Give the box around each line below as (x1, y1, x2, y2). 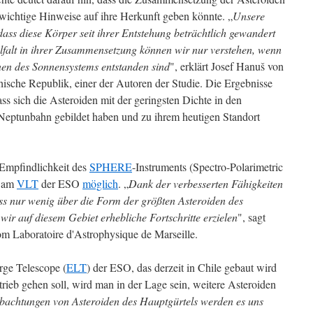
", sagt (238, 210, 265, 224)
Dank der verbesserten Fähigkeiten (129, 176, 283, 191)
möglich (82, 176, 118, 191)
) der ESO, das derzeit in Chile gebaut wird (87, 260, 277, 275)
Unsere (233, 8, 265, 23)
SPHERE (89, 159, 132, 174)
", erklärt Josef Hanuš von (170, 59, 284, 73)
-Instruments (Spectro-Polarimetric (132, 159, 283, 174)
